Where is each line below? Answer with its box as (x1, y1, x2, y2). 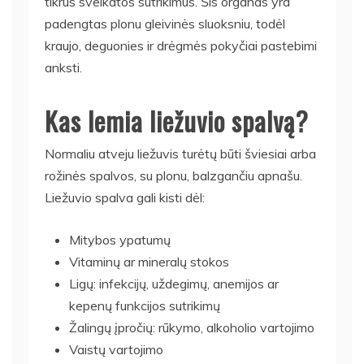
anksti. (45, 58, 82, 76)
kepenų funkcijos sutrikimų (69, 297, 220, 314)
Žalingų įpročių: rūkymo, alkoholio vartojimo (69, 318, 314, 336)
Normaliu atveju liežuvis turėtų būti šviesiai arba (45, 145, 316, 162)
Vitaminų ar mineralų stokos (69, 253, 229, 270)
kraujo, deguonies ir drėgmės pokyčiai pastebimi (45, 37, 317, 54)
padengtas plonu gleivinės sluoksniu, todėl (45, 15, 285, 32)
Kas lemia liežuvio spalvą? (45, 101, 309, 140)
